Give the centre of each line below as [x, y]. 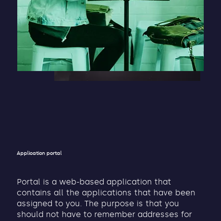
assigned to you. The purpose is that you [98, 204]
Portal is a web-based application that [94, 182]
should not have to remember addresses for [105, 215]
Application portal [39, 153]
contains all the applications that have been [106, 193]
